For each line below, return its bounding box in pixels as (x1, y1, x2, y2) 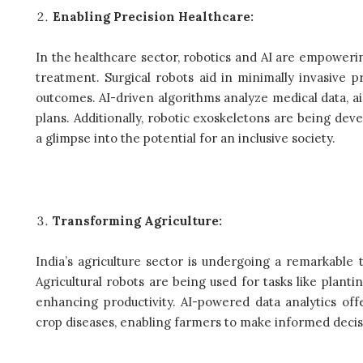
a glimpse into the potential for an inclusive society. (36, 130, 335, 147)
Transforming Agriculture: (53, 212, 222, 228)
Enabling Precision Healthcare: (53, 8, 254, 24)
